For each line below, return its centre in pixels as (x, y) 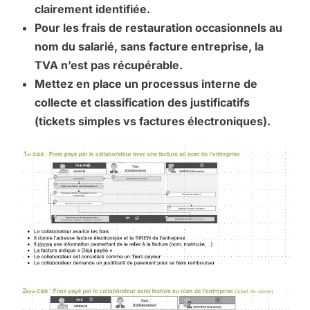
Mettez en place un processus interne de (146, 84)
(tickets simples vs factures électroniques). (153, 121)
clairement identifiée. (92, 9)
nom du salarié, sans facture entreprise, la (149, 46)
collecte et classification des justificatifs (142, 102)
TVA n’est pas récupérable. (109, 65)
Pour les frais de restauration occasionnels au (158, 28)
